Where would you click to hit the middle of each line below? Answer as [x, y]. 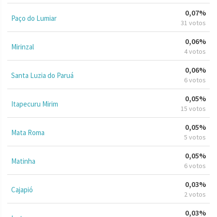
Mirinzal [23, 46]
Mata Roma [28, 132]
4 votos [195, 51]
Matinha [23, 161]
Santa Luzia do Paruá [42, 75]
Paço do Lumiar [34, 18]
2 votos [195, 194]
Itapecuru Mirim [35, 104]
